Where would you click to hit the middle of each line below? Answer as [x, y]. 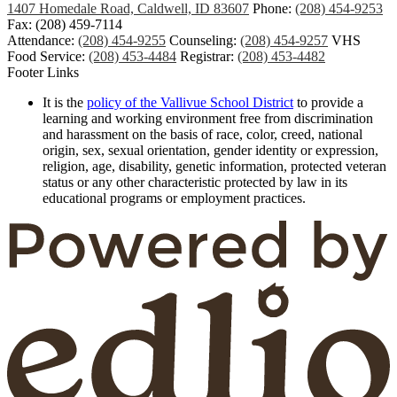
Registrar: [209, 56]
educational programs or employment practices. [174, 198]
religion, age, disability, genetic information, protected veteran [214, 166]
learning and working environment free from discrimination [208, 118]
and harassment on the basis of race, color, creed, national [202, 134]
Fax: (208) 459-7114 [65, 24]
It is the [65, 102]
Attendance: [43, 40]
